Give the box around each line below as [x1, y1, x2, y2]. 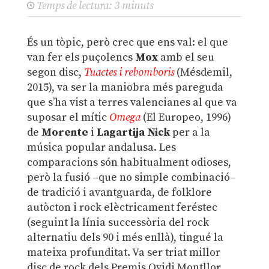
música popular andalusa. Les [26, 140, 176, 154]
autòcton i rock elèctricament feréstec [26, 200, 217, 214]
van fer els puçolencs [26, 50, 135, 64]
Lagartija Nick [96, 125, 170, 139]
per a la [169, 125, 210, 139]
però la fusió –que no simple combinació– [26, 170, 236, 184]
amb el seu [157, 50, 214, 64]
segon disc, [26, 65, 84, 79]
